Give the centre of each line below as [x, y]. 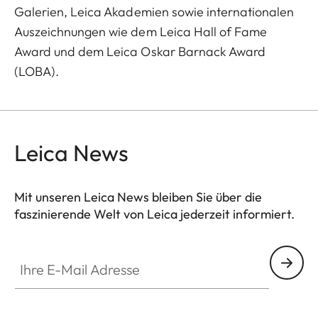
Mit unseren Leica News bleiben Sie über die [138, 197]
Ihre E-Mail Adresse [62, 253]
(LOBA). [40, 71]
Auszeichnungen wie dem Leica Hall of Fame [141, 32]
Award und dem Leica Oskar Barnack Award [140, 51]
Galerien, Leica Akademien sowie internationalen [154, 12]
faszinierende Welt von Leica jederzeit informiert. [154, 214]
